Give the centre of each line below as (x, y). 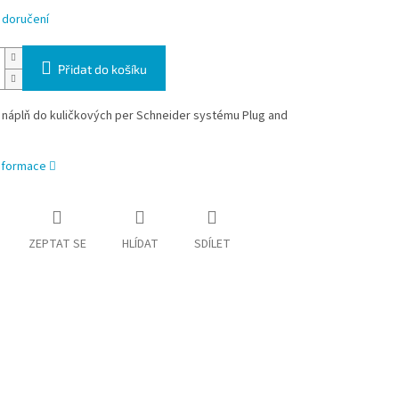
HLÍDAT (140, 244)
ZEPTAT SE (57, 244)
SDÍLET (212, 244)
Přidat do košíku (102, 69)
